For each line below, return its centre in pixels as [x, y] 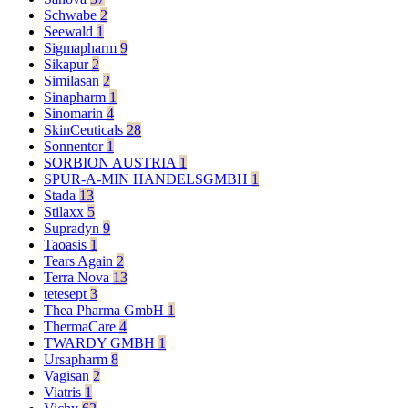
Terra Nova [78, 277]
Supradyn [73, 228]
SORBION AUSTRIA [112, 162]
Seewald [70, 31]
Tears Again [80, 260]
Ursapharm [77, 359]
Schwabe [72, 15]
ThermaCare [82, 326]
